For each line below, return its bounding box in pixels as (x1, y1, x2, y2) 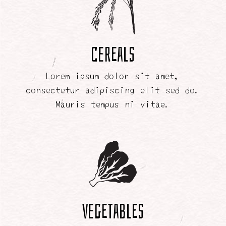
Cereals (91, 43, 135, 67)
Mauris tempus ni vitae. (55, 96, 171, 110)
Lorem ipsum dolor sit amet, (46, 68, 180, 82)
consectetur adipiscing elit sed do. (26, 82, 200, 96)
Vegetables (82, 200, 144, 224)
